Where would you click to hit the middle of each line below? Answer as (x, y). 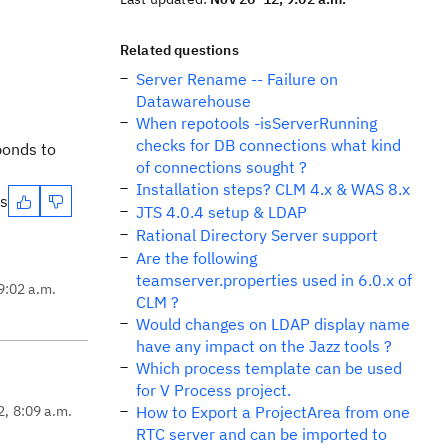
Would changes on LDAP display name (273, 324)
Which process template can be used (269, 368)
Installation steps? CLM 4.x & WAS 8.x (273, 189)
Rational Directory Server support (257, 235)
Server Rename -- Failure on (237, 79)
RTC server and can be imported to (261, 434)
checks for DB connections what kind (268, 145)
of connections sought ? (221, 167)
